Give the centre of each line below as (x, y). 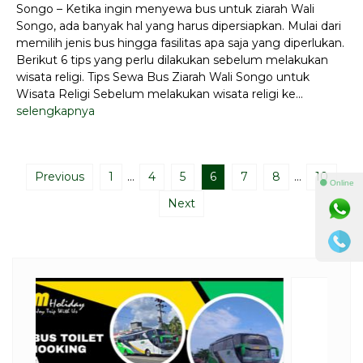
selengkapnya (56, 111)
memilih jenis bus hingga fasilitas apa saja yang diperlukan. (180, 43)
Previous (60, 176)
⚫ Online (337, 183)
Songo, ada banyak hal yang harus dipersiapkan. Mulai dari (179, 26)
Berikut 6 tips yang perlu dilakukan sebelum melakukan (172, 60)
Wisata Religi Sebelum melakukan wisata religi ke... (160, 94)
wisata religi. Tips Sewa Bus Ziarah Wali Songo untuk (163, 77)
